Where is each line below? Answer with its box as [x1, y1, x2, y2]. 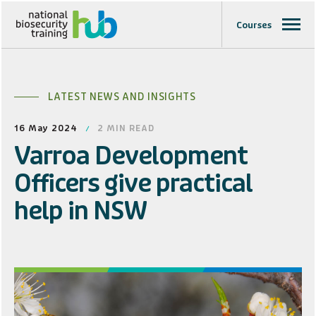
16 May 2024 [14, 123, 78, 134]
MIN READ [107, 123, 154, 134]
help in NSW [14, 195, 147, 227]
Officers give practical [14, 168, 253, 200]
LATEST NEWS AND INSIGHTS [48, 90, 196, 104]
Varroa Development [14, 140, 248, 172]
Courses [236, 19, 272, 32]
